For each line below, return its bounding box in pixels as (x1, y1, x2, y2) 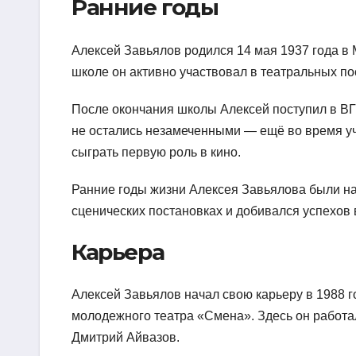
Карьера (72, 238, 164, 265)
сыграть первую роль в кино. (72, 145, 241, 159)
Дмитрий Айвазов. (72, 331, 180, 345)
